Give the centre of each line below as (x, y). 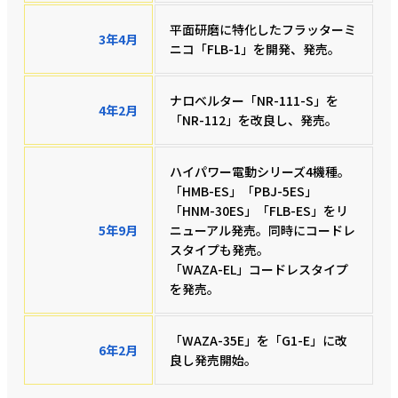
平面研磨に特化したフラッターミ (263, 29)
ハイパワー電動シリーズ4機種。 (260, 171)
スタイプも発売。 (220, 249)
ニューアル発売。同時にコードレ (263, 230)
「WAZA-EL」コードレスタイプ (259, 269)
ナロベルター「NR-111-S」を (255, 100)
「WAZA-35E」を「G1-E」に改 (259, 340)
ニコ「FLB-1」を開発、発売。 (255, 48)
